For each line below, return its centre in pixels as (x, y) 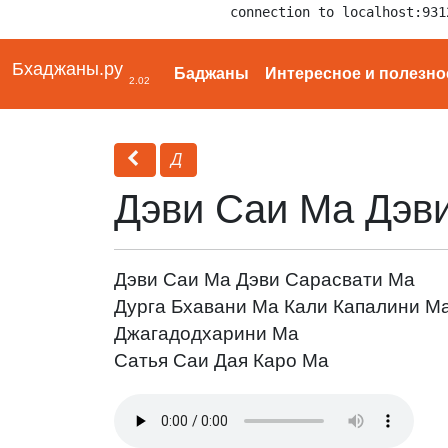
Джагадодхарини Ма (206, 333)
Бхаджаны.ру (67, 69)
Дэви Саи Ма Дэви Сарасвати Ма (264, 279)
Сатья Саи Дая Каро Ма (221, 360)
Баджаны (211, 73)
